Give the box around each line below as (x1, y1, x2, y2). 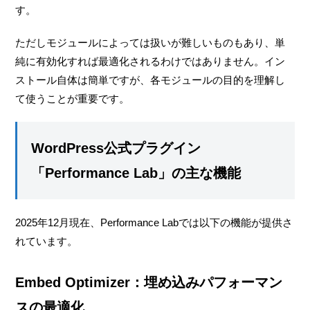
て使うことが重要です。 (15, 92, 130, 104)
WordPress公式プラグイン (31, 140, 201, 156)
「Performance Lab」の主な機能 (31, 165, 241, 181)
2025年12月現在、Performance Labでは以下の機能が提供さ (15, 216, 293, 228)
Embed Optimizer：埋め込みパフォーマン (15, 274, 283, 290)
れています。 (15, 235, 78, 247)
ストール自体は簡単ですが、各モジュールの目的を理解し (15, 73, 286, 86)
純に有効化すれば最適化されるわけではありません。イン (15, 55, 286, 67)
